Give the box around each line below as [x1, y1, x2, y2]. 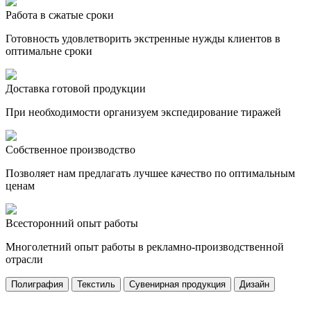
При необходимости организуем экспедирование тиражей [6, 106, 281, 119]
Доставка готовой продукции [6, 83, 146, 95]
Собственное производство [6, 144, 135, 156]
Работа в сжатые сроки [6, 9, 114, 22]
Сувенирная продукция [129, 279, 226, 290]
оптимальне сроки [6, 45, 92, 58]
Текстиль [77, 279, 115, 290]
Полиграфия [11, 279, 63, 290]
